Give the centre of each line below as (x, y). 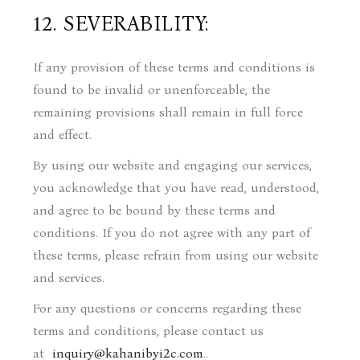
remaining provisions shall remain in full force (168, 112)
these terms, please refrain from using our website (176, 255)
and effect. (63, 135)
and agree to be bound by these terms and (155, 210)
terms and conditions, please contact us (149, 331)
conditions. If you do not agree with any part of (172, 233)
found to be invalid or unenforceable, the (152, 90)
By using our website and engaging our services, (173, 165)
